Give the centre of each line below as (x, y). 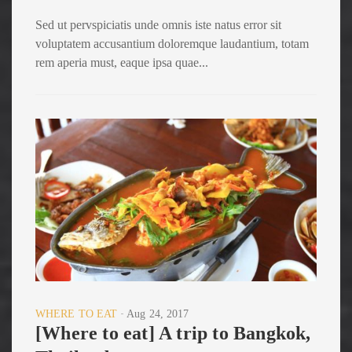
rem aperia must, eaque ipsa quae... (122, 62)
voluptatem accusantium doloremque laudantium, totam (172, 43)
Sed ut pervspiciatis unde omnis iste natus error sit (158, 24)
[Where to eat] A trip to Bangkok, (173, 333)
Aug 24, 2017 (158, 314)
